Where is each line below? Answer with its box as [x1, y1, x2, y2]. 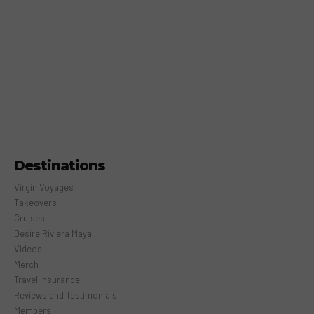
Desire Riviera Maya [14, 228, 92, 240]
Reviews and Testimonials [14, 289, 117, 301]
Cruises [14, 212, 45, 224]
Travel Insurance [14, 274, 80, 286]
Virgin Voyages [14, 182, 74, 193]
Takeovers [14, 197, 57, 209]
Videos [14, 243, 42, 255]
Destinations [14, 157, 105, 175]
